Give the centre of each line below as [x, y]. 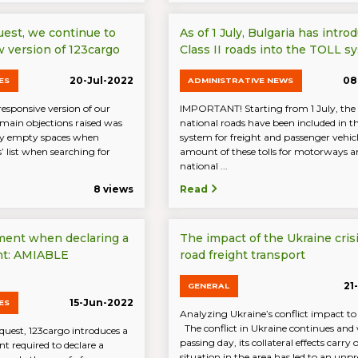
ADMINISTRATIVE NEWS [241, 80]
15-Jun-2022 [101, 303]
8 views [113, 189]
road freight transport [242, 255]
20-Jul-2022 [101, 80]
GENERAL [209, 286]
